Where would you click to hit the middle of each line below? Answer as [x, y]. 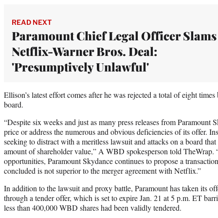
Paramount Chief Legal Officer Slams [114, 35]
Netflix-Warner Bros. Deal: [84, 51]
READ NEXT [32, 22]
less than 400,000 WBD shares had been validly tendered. [93, 207]
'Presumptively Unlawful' [80, 66]
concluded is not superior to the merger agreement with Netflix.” [102, 170]
